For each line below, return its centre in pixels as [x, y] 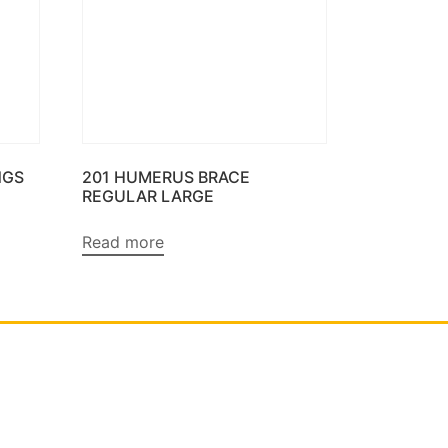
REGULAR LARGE [147, 196]
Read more [122, 242]
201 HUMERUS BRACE [165, 177]
